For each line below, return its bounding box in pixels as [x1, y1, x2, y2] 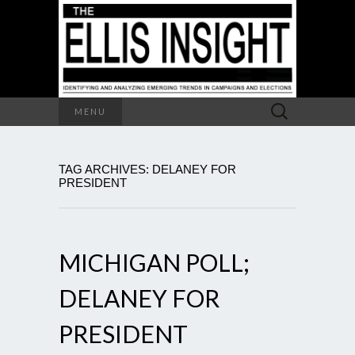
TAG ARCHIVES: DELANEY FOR [59, 162, 236, 176]
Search [262, 98, 298, 112]
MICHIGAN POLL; [59, 247, 250, 277]
